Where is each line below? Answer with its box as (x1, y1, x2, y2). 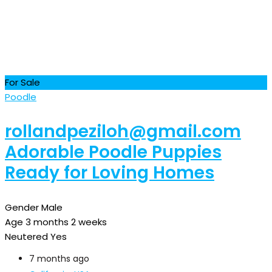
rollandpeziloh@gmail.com (5, 119, 241, 143)
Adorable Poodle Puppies (5, 140, 222, 164)
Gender (5, 200, 39, 214)
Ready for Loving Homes (5, 160, 214, 185)
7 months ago (29, 252, 89, 265)
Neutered (5, 229, 48, 243)
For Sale (5, 75, 40, 89)
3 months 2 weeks (25, 215, 107, 228)
